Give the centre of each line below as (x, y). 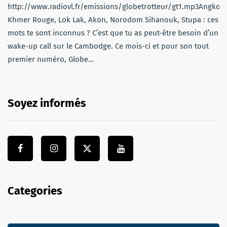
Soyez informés (47, 103)
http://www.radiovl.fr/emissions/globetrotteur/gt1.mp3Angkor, (116, 6)
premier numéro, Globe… (51, 59)
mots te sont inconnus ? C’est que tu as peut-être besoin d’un (113, 33)
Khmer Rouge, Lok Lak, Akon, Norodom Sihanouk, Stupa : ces (113, 20)
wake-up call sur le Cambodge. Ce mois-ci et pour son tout (108, 46)
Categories (35, 191)
